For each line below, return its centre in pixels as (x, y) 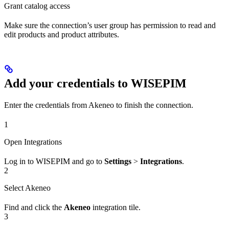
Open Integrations (33, 142)
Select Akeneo (27, 188)
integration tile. (116, 208)
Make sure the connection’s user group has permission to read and (110, 25)
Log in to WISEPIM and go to (54, 162)
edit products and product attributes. (62, 34)
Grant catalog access (37, 6)
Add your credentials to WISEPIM (95, 84)
